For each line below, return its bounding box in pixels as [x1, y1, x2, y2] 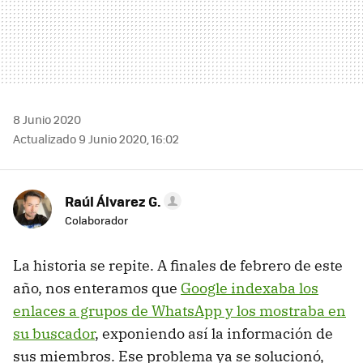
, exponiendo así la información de [95, 323, 333, 343]
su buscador [13, 323, 95, 343]
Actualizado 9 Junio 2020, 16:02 [13, 130, 179, 147]
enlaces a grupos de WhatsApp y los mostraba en [13, 301, 346, 320]
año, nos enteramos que [13, 278, 181, 297]
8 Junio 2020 [13, 110, 81, 127]
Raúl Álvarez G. [65, 190, 160, 211]
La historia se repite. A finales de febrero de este [13, 255, 343, 275]
